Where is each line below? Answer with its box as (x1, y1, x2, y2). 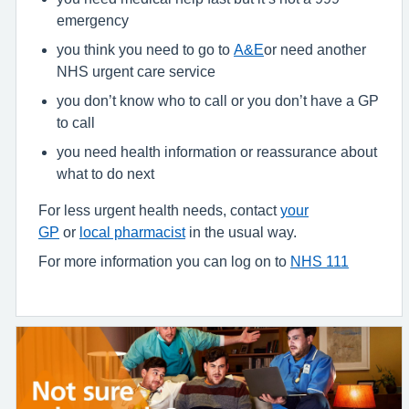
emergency (57, 13, 129, 27)
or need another (264, 42, 366, 57)
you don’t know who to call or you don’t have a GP (57, 93, 379, 108)
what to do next (57, 166, 154, 181)
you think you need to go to (57, 42, 234, 57)
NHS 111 (290, 254, 349, 268)
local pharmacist (79, 225, 185, 239)
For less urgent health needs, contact (38, 203, 280, 217)
